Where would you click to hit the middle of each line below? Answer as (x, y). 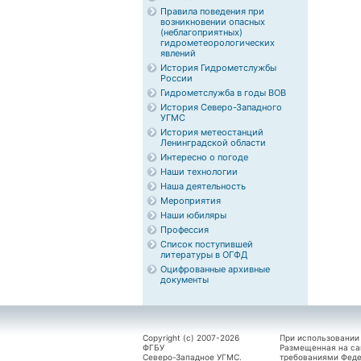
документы (185, 280)
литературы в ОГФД (204, 255)
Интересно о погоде (204, 157)
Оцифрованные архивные (215, 269)
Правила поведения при (212, 11)
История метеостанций (212, 132)
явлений (178, 53)
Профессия (185, 230)
